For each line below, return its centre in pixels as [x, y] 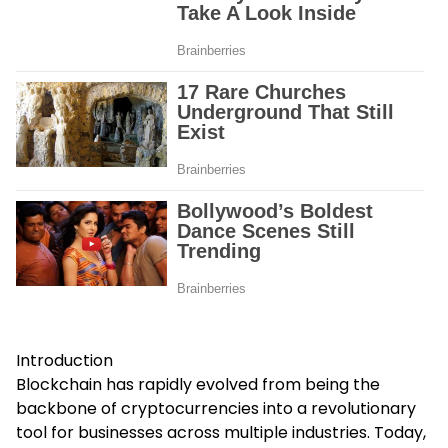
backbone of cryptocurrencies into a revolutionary [216, 408]
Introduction [64, 360]
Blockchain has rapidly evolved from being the [198, 384]
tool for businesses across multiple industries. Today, [221, 432]
